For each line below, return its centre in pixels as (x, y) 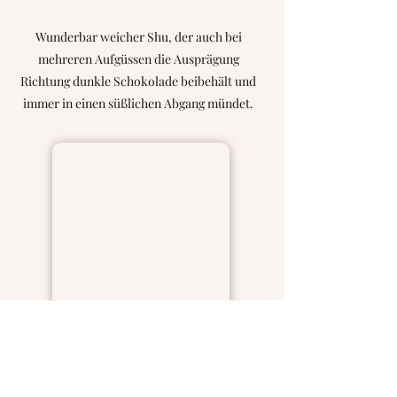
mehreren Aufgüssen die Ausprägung (138, 59)
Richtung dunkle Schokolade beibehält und (138, 81)
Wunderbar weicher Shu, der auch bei (138, 37)
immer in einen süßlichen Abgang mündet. (138, 103)
